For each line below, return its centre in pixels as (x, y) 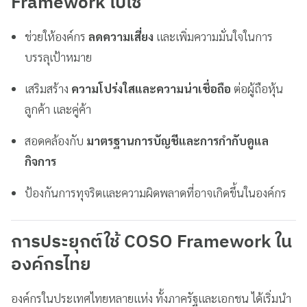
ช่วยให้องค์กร (57, 36)
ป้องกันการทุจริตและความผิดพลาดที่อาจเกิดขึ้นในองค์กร (156, 192)
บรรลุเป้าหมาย (59, 57)
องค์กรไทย (51, 266)
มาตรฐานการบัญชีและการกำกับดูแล (178, 140)
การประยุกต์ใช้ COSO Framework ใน (151, 243)
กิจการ (41, 161)
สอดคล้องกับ (56, 140)
